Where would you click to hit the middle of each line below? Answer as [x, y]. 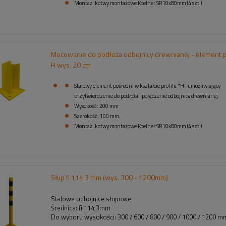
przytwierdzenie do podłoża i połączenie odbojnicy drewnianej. [147, 96]
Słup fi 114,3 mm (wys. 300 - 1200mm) [109, 177]
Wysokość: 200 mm [96, 106]
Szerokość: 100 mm [96, 116]
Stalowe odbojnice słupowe [91, 199]
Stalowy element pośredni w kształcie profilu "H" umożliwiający [147, 86]
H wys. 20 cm [71, 65]
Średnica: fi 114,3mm [81, 208]
